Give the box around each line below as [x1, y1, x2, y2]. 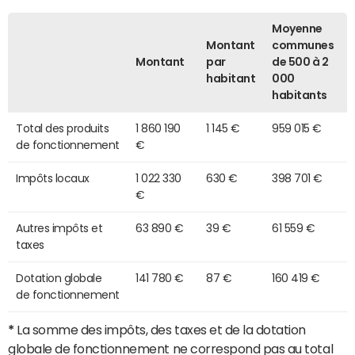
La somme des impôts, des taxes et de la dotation [13, 323, 307, 336]
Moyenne [272, 22, 323, 34]
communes [272, 39, 334, 51]
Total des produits [16, 122, 109, 134]
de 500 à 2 [272, 55, 329, 67]
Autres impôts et [16, 222, 103, 234]
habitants [272, 89, 327, 101]
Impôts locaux [16, 172, 90, 184]
